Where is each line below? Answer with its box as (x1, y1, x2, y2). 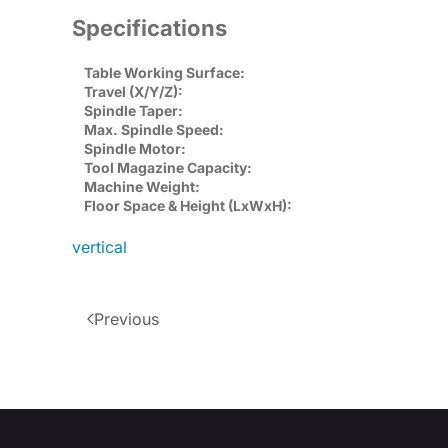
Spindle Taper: (84, 102, 183, 120)
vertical (72, 237, 127, 258)
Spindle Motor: (84, 140, 186, 158)
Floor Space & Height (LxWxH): (84, 197, 292, 215)
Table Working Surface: (84, 64, 245, 82)
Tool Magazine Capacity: (84, 159, 252, 177)
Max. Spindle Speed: (84, 121, 224, 139)
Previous (94, 309, 159, 330)
